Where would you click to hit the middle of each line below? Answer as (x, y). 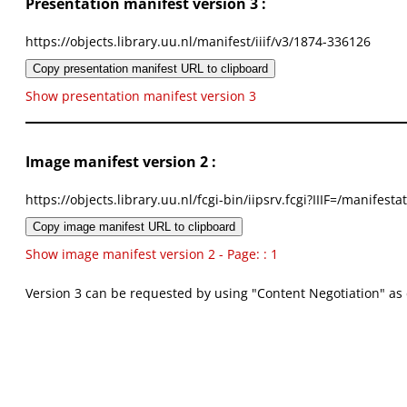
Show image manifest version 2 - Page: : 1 (152, 254)
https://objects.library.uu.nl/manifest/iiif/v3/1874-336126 (198, 42)
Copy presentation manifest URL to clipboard (150, 69)
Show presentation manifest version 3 (141, 96)
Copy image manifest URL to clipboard (134, 227)
